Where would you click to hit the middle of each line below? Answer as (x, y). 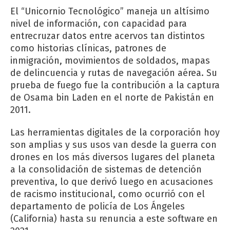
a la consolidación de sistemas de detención (106, 170)
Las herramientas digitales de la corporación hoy (115, 133)
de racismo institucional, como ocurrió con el (108, 194)
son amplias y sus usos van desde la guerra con (113, 145)
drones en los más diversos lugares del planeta (113, 157)
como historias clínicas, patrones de (88, 49)
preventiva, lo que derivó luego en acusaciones (112, 182)
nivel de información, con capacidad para (99, 24)
